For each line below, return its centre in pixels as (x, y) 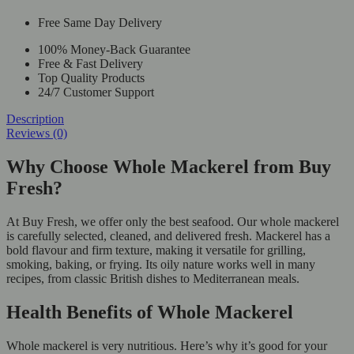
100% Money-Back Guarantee (114, 50)
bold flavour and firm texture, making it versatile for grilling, (156, 250)
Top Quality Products (91, 78)
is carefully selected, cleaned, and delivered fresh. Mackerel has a (168, 236)
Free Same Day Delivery (100, 23)
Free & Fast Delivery (90, 64)
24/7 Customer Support (96, 92)
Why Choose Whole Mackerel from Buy (169, 167)
